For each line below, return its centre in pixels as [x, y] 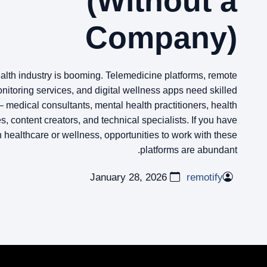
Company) [161, 37]
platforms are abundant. [189, 150]
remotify [205, 177]
